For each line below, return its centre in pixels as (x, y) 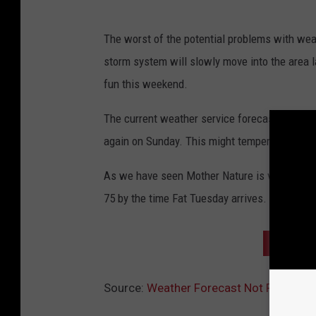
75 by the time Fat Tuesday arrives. (185, 199)
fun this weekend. (146, 84)
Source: (125, 288)
